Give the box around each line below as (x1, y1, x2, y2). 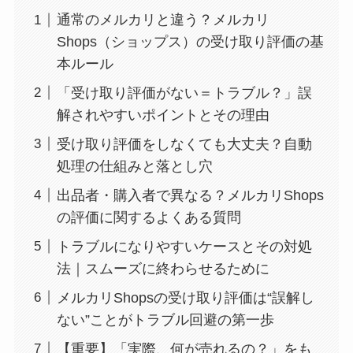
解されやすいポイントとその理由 (56, 107, 269, 124)
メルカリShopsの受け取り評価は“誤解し (56, 289, 314, 306)
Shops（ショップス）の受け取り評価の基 (56, 34, 324, 50)
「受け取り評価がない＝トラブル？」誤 (56, 85, 312, 102)
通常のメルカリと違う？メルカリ (56, 12, 269, 28)
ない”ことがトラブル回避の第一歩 (56, 311, 274, 328)
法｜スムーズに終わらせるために (56, 260, 269, 277)
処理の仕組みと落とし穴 (56, 158, 213, 174)
